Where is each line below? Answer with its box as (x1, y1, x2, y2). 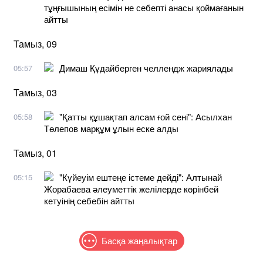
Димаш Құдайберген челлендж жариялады (59, 61, 233, 74)
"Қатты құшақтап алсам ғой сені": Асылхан (59, 110, 232, 123)
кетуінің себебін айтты (44, 194, 134, 207)
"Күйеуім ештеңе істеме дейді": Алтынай (59, 170, 222, 183)
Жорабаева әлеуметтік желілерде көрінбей (44, 182, 218, 195)
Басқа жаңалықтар (101, 234, 177, 247)
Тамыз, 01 (14, 146, 57, 160)
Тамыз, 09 (14, 36, 57, 50)
